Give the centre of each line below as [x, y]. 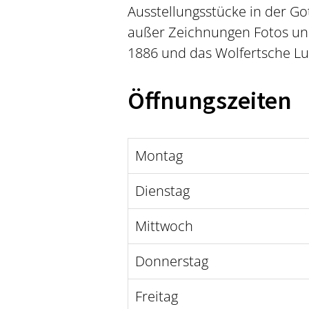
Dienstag [162, 191]
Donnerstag [171, 261]
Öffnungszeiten [209, 100]
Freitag [156, 296]
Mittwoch [164, 226]
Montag [159, 156]
